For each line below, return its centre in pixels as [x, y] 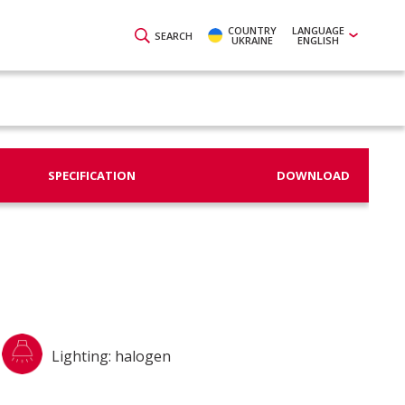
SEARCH [174, 35]
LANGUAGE [318, 30]
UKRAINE [252, 40]
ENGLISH [318, 40]
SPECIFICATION [91, 175]
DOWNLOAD [313, 175]
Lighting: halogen [111, 356]
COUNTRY [252, 30]
